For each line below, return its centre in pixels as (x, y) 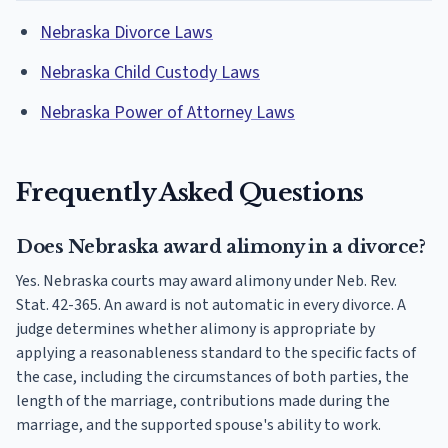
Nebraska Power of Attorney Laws (167, 113)
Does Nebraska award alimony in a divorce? (221, 247)
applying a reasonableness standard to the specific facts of (216, 353)
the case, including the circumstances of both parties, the (212, 377)
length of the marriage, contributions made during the (203, 401)
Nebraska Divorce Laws (126, 33)
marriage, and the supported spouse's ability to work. (198, 425)
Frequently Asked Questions (190, 193)
